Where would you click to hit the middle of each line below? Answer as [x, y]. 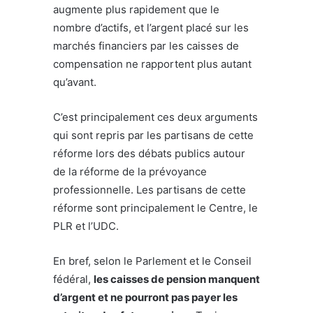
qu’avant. [75, 82]
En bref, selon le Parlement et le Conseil [152, 261]
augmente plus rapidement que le [136, 9]
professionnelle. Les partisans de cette [150, 189]
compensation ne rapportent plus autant [152, 64]
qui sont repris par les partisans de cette [153, 135]
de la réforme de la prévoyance [130, 171]
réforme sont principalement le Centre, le [155, 208]
